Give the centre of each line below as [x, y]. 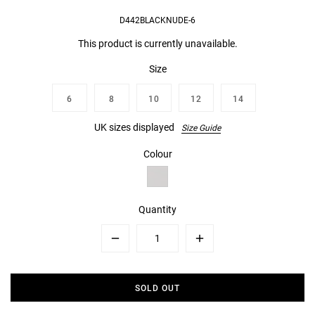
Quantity [157, 210]
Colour [157, 154]
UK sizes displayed [134, 127]
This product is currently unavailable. [157, 44]
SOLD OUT [157, 288]
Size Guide [201, 128]
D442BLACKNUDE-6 [157, 20]
